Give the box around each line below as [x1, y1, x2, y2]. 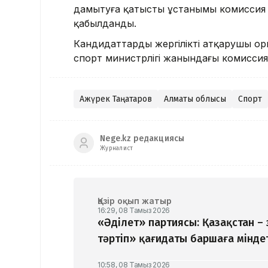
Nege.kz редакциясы [100, 133, 185, 144]
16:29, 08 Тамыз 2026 [98, 205, 170, 215]
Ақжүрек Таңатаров [80, 93, 152, 104]
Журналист [100, 145, 133, 153]
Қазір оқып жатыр [98, 195, 172, 206]
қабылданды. [74, 17, 136, 29]
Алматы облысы [164, 93, 226, 104]
